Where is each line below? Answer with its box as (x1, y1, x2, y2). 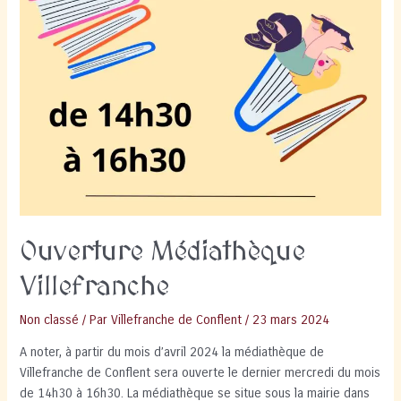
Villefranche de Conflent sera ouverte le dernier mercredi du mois (20, 365, 381, 381)
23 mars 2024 (252, 311, 330, 328)
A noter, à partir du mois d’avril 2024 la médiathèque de (20, 345, 325, 361)
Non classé (20, 311, 80, 328)
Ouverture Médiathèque (20, 236, 306, 268)
